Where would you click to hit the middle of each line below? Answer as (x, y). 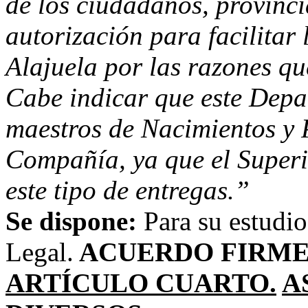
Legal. (40, 252)
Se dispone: (75, 221)
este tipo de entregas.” (128, 190)
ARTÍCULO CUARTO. (141, 283)
